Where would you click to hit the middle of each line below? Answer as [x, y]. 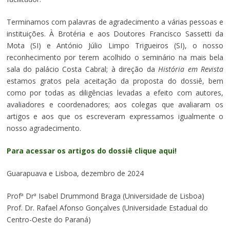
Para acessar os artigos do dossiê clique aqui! [91, 150]
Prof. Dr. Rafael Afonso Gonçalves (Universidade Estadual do [107, 207]
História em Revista [191, 69]
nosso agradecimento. [44, 128]
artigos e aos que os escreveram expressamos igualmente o [115, 116]
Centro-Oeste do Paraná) [49, 219]
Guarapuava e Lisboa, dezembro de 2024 [75, 173]
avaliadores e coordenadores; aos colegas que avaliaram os [115, 104]
